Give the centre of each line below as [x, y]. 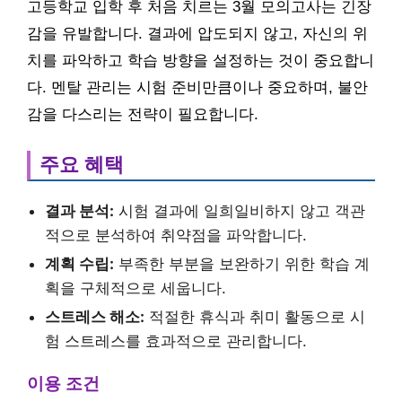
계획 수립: [79, 264]
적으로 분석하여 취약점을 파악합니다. [176, 236]
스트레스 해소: [95, 317]
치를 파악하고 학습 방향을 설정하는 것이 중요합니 [201, 61]
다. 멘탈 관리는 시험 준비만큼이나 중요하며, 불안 [197, 88]
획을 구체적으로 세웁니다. [135, 288]
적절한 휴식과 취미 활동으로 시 [255, 317]
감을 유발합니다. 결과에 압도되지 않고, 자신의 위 [197, 34]
